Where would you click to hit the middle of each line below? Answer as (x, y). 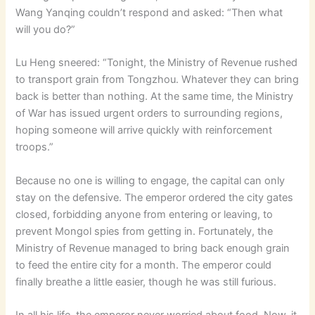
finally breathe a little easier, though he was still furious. (146, 282)
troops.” (35, 147)
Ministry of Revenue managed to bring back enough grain (153, 248)
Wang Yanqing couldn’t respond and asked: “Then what (149, 12)
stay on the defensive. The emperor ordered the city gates (155, 197)
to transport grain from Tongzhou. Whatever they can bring (157, 80)
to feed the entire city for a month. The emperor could (144, 265)
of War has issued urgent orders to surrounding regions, (149, 114)
